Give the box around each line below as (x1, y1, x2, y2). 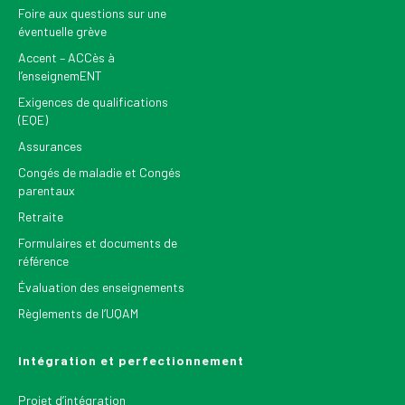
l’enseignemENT (18, 67, 102, 83)
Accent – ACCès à (18, 49, 115, 65)
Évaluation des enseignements (18, 278, 184, 295)
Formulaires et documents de (18, 234, 177, 250)
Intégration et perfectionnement (18, 352, 244, 368)
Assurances (18, 137, 82, 154)
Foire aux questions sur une (18, 5, 166, 21)
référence (18, 252, 69, 268)
